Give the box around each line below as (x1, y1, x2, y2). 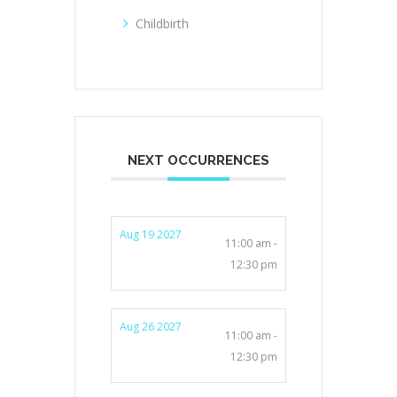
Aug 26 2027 (120, 318, 182, 334)
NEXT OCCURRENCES (128, 152, 269, 168)
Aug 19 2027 (120, 226, 182, 242)
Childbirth (136, 14, 189, 32)
